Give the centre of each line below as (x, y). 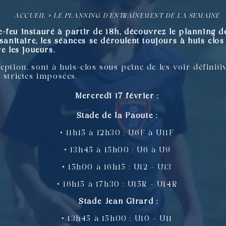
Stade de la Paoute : (117, 116)
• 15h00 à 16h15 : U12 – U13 (117, 168)
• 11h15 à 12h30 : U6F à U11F (117, 133)
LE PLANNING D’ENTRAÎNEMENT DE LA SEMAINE (137, 16)
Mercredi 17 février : (117, 97)
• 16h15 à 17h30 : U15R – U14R (117, 185)
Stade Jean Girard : (117, 202)
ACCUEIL (30, 16)
